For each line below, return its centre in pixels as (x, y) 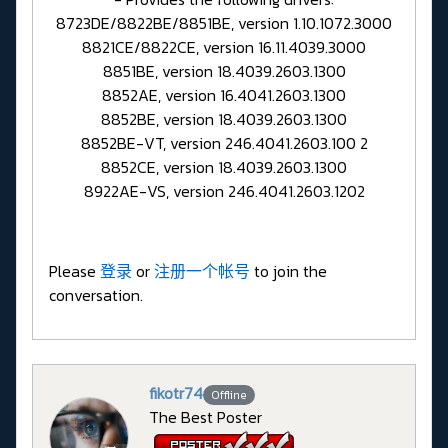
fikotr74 (176, 393)
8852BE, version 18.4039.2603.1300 (224, 119)
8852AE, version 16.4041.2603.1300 (224, 95)
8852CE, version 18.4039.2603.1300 (224, 167)
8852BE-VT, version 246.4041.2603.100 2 (224, 143)
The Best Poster (205, 417)
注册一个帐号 (202, 271)
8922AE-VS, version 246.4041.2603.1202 (224, 191)
